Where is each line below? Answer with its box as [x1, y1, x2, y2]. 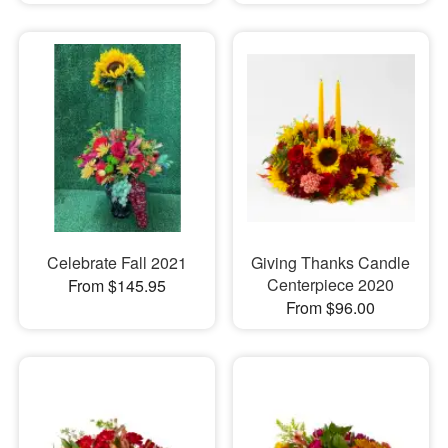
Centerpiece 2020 [267, 273, 395, 297]
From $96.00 [286, 296, 376, 320]
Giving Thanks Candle [251, 251, 411, 275]
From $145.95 [67, 274, 166, 298]
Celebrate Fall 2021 [46, 251, 187, 275]
